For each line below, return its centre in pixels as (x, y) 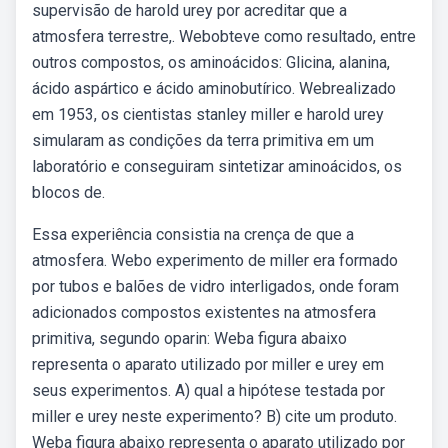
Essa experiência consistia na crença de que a (193, 234)
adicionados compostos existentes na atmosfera (204, 312)
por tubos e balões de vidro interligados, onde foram (215, 286)
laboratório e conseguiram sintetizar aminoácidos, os (217, 166)
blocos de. (68, 192)
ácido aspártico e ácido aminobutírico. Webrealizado (214, 88)
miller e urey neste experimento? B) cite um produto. (214, 416)
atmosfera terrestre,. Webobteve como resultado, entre (224, 36)
